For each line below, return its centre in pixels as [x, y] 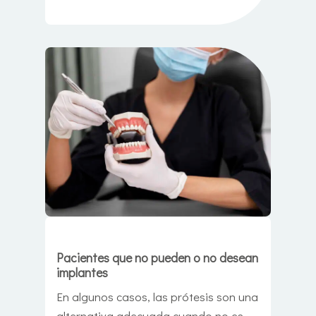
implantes [82, 273]
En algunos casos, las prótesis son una [157, 297]
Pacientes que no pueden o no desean [157, 258]
